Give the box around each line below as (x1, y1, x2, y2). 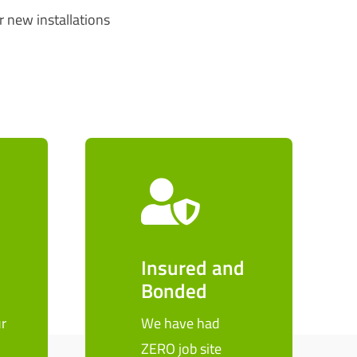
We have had (141, 312, 221, 334)
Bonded (141, 276, 208, 306)
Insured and (141, 253, 245, 283)
